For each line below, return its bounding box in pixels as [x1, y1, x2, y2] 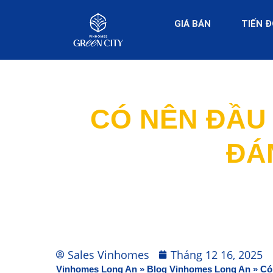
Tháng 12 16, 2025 [171, 247, 263, 263]
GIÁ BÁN [172, 18, 211, 29]
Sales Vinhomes [68, 247, 149, 263]
